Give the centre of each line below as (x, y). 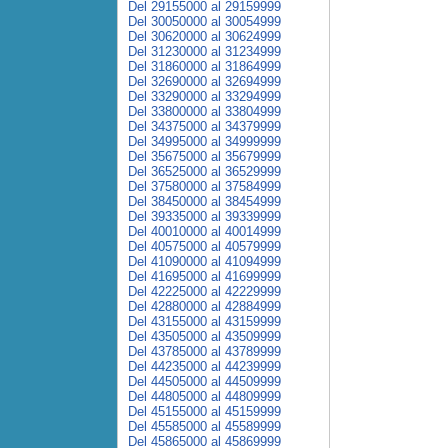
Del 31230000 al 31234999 (204, 51)
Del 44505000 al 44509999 (204, 381)
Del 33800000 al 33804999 (204, 111)
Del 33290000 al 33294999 (204, 96)
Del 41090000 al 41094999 (204, 261)
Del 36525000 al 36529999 (204, 171)
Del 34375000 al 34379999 (204, 126)
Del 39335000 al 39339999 (204, 216)
